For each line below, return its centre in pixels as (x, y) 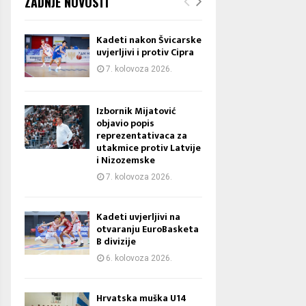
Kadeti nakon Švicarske (149, 40)
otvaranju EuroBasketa (148, 229)
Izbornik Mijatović (136, 111)
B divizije (116, 242)
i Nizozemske (126, 161)
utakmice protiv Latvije (149, 148)
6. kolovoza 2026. (139, 259)
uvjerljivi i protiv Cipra (145, 52)
